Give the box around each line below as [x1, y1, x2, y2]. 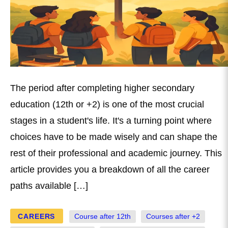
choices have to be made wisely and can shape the [10, 132, 217, 142]
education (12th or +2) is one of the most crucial [10, 99, 204, 110]
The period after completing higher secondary [10, 83, 194, 94]
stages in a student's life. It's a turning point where [10, 116, 212, 126]
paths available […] [10, 181, 88, 191]
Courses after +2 [146, 212, 201, 220]
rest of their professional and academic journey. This [10, 148, 222, 159]
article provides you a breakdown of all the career [10, 164, 210, 175]
